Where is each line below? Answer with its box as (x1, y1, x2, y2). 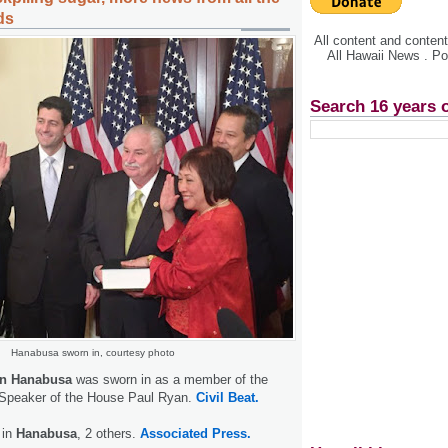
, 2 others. (77, 425, 140, 441)
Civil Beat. (196, 389, 259, 405)
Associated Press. (140, 425, 251, 441)
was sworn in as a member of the (76, 371, 268, 387)
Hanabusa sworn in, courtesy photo (11, 347, 175, 359)
